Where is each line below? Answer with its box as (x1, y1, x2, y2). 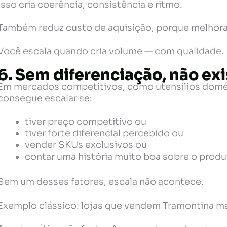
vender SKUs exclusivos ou (25, 139, 147, 151)
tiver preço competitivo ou (25, 116, 147, 128)
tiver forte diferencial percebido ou (25, 128, 184, 139)
